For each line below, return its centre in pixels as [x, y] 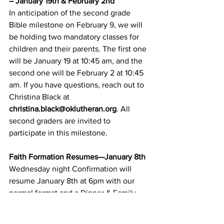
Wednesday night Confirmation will [71, 169]
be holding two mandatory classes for [75, 37]
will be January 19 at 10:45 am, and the [77, 61]
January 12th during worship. [59, 217]
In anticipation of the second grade [71, 13]
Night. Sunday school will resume [68, 205]
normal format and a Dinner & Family [73, 193]
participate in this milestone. [58, 133]
